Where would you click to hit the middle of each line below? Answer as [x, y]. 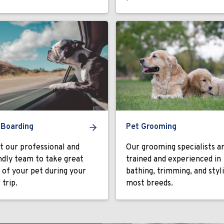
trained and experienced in [173, 159]
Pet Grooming [151, 127]
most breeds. [149, 183]
